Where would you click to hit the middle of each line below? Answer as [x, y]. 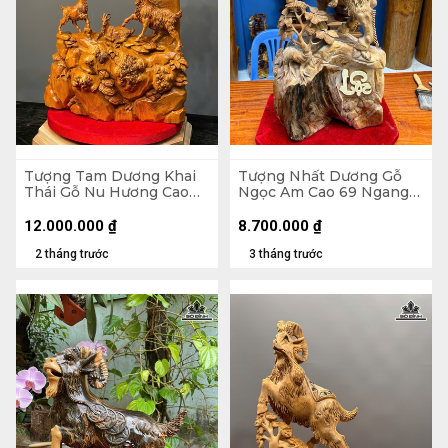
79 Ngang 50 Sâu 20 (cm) [114, 207]
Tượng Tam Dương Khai [110, 175]
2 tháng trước [72, 253]
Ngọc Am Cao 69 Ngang [323, 191]
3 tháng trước [286, 253]
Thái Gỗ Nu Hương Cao [106, 191]
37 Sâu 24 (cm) [290, 207]
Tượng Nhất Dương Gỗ [320, 175]
